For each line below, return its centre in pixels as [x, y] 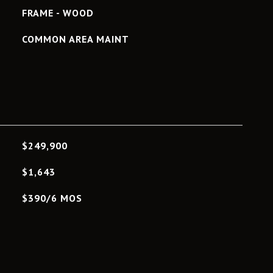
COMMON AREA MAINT [75, 39]
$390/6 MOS [52, 198]
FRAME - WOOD [58, 13]
